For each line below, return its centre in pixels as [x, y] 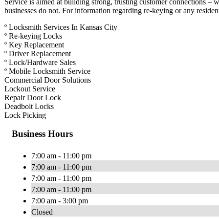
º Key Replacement [34, 44]
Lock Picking [25, 115]
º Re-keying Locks [33, 36]
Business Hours [42, 134]
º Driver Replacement [38, 53]
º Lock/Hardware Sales [40, 62]
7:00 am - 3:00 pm [60, 201]
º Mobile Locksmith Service [47, 71]
